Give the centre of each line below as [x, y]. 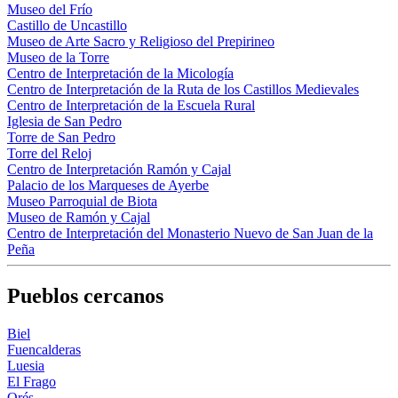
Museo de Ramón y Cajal [79, 218]
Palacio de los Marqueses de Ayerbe [108, 186]
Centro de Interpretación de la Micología [120, 74]
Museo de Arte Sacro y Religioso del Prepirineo [141, 42]
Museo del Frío [50, 10]
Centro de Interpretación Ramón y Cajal [119, 170]
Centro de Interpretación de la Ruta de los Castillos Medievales [183, 90]
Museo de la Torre [58, 58]
